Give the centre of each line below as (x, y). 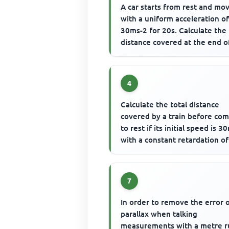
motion (134, 54)
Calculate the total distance (170, 104)
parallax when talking (159, 214)
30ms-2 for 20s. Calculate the (174, 30)
